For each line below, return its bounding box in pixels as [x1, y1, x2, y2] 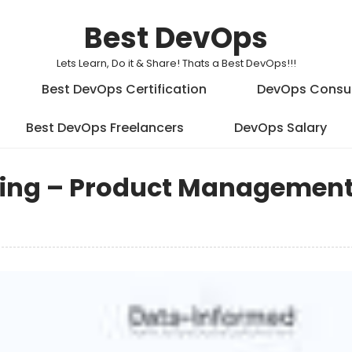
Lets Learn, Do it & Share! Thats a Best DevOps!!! [56, 56, 296, 71]
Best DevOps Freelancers [25, 119, 184, 137]
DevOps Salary [233, 119, 327, 137]
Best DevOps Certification [42, 80, 207, 98]
